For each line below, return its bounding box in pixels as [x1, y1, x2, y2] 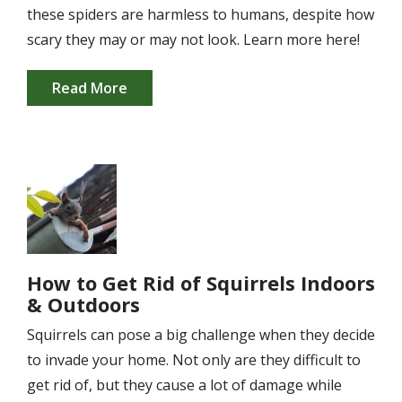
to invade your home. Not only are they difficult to [27, 350, 361, 370]
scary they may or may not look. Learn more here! [27, 30, 360, 49]
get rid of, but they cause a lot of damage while [27, 375, 342, 395]
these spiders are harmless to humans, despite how [27, 4, 374, 24]
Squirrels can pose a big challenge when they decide [27, 325, 375, 345]
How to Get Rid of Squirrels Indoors [27, 269, 375, 296]
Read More [52, 78, 127, 98]
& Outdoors [27, 291, 140, 318]
